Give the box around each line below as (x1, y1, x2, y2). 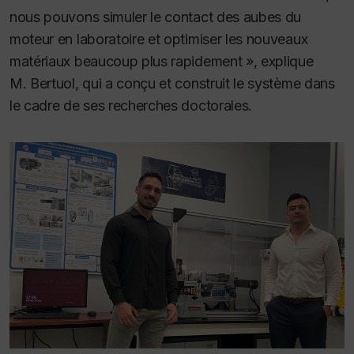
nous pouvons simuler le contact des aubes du (9, 8, 302, 25)
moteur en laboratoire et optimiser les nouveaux (9, 30, 308, 47)
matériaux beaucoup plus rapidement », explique (9, 52, 314, 70)
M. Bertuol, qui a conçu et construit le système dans (9, 74, 335, 92)
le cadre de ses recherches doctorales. (9, 96, 253, 114)
